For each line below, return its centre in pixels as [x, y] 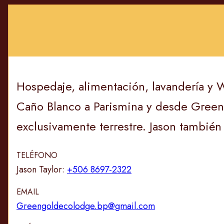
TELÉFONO [37, 155]
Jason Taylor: [42, 170]
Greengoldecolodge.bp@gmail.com [86, 206]
